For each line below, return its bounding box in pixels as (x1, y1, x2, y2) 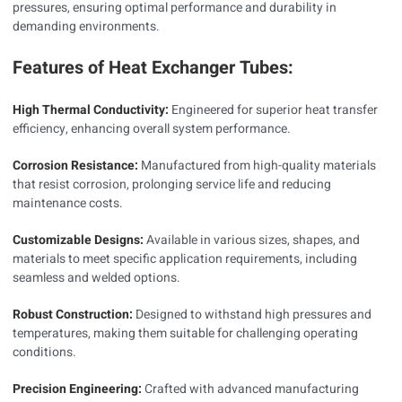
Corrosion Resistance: (13, 156, 141, 176)
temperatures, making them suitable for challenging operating (13, 324, 358, 344)
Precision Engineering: (13, 380, 144, 399)
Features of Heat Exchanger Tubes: (13, 55, 293, 82)
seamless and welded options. (13, 268, 180, 288)
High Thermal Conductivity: (13, 100, 169, 120)
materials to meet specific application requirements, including (13, 249, 357, 269)
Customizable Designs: (13, 231, 146, 250)
